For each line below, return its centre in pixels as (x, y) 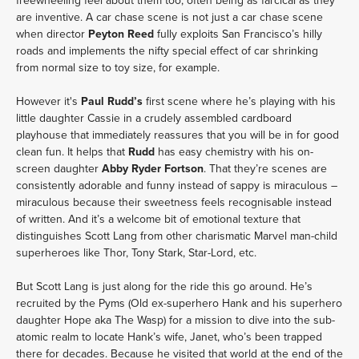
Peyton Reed (121, 34)
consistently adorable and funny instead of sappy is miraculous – (177, 185)
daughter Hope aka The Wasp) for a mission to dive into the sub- (175, 320)
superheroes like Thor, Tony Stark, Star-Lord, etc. (136, 252)
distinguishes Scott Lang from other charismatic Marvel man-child (177, 236)
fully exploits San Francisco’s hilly (238, 34)
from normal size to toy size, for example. (118, 67)
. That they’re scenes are (265, 168)
